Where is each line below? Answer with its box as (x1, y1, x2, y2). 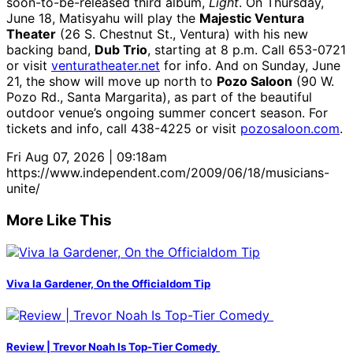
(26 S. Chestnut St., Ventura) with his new (56, 26, 308, 43)
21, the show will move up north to (6, 73, 217, 90)
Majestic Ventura (199, 10, 304, 27)
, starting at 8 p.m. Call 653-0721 (147, 42, 346, 58)
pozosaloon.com (240, 121, 340, 137)
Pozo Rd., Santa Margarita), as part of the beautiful (6, 89, 312, 106)
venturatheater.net (51, 58, 160, 74)
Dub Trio (95, 42, 147, 58)
